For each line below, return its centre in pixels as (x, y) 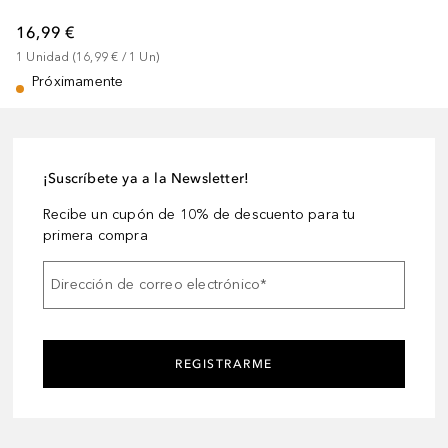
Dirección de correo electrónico (156, 285)
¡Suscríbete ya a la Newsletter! (146, 178)
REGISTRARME (224, 363)
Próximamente (78, 81)
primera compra (95, 235)
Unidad (48, 56)
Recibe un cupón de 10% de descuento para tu (199, 214)
